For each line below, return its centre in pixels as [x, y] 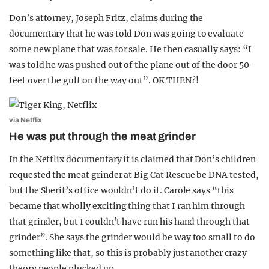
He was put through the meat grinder [103, 136]
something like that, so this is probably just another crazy [128, 252]
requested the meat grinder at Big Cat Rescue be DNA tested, [134, 174]
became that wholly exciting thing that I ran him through [127, 206]
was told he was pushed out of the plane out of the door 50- [132, 65]
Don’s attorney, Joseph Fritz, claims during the [106, 18]
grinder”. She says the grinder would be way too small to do [132, 237]
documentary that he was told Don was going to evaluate [126, 33]
